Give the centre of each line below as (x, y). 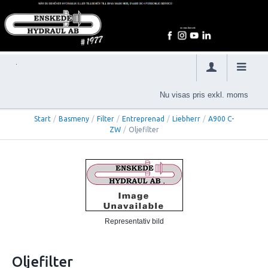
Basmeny (74, 119)
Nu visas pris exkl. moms (204, 95)
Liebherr (186, 119)
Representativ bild (134, 222)
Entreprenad (143, 119)
